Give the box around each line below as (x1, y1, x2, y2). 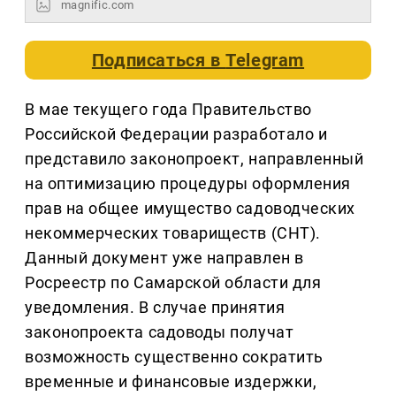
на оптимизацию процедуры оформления (25, 174, 351, 194)
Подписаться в (91, 49, 226, 72)
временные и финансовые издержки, (25, 372, 317, 392)
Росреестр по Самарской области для (25, 273, 322, 293)
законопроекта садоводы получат (25, 323, 294, 342)
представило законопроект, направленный (25, 149, 364, 169)
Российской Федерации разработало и (25, 125, 328, 144)
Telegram (225, 49, 305, 72)
